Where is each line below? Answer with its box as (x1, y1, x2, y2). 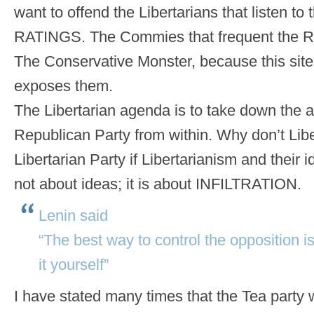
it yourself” (39, 256, 109, 274)
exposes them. (14, 77, 113, 95)
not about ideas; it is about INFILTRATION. (14, 175, 301, 193)
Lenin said (39, 207, 108, 225)
